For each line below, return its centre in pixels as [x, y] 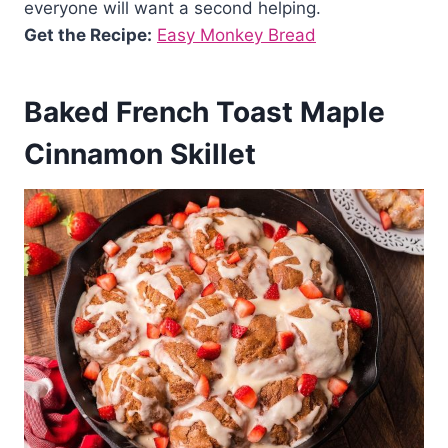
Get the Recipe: [88, 35]
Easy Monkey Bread [236, 35]
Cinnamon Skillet [140, 154]
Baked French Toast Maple [204, 112]
